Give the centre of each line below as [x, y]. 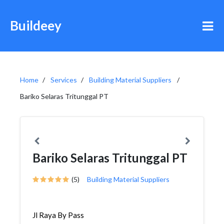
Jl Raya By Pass [58, 215]
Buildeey [36, 25]
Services [64, 80]
